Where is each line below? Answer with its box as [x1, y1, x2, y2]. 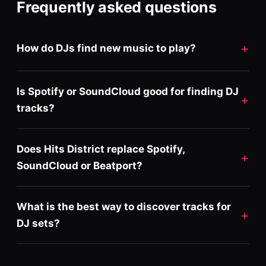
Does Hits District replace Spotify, [17, 143, 185, 155]
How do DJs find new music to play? [17, 42, 196, 54]
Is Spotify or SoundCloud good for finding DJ [17, 85, 239, 97]
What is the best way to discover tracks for [17, 201, 231, 213]
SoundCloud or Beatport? [17, 160, 142, 172]
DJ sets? [17, 217, 60, 229]
